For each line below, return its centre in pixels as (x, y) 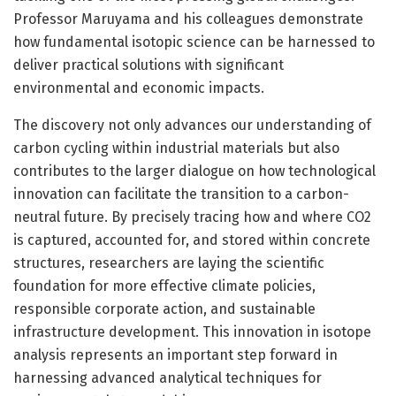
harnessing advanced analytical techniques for (168, 377)
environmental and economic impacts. (139, 88)
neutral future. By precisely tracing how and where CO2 (192, 217)
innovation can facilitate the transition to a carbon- (181, 194)
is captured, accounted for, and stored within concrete (192, 240)
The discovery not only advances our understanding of (192, 125)
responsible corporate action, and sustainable (164, 308)
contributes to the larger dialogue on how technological (194, 171)
